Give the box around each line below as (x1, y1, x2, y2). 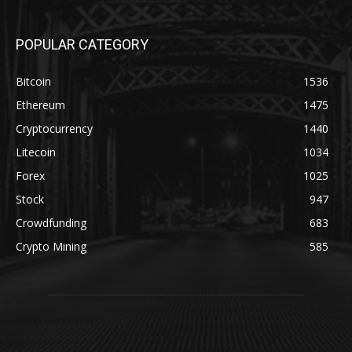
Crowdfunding (16, 214, 86, 230)
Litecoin (16, 144, 56, 159)
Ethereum (16, 97, 65, 112)
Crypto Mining (16, 238, 86, 254)
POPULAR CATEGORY (16, 35, 148, 53)
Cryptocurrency (16, 120, 93, 136)
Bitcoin (16, 73, 51, 89)
